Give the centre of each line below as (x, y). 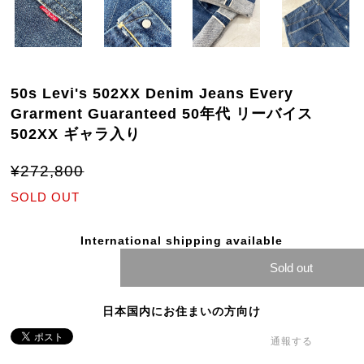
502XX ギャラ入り (76, 134)
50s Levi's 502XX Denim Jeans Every (152, 93)
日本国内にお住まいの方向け (182, 311)
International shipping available (182, 240)
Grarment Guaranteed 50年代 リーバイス (162, 114)
